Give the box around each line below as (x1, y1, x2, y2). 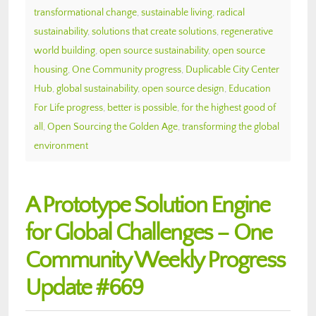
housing (34, 63, 68, 75)
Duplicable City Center (186, 63, 279, 75)
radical (217, 6, 245, 18)
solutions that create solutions (92, 25, 217, 37)
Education (229, 83, 271, 95)
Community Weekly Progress (25, 247, 286, 274)
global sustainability (56, 83, 138, 95)
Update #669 (25, 274, 143, 301)
